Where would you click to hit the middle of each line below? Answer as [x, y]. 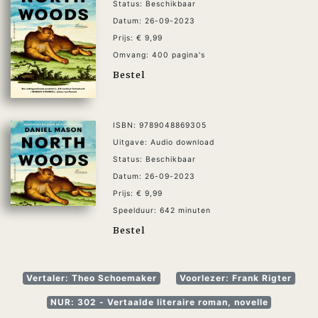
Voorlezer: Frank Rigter [235, 278]
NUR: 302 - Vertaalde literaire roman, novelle [159, 302]
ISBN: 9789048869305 [160, 125]
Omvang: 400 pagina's [159, 55]
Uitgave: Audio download [164, 142]
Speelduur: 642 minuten [162, 210]
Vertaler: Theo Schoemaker [92, 278]
